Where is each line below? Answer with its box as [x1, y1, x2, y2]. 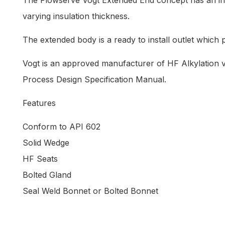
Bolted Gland [23, 170, 71, 180]
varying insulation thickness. [23, 11, 130, 22]
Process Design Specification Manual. [23, 74, 166, 85]
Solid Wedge [23, 138, 69, 148]
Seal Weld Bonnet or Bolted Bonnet [23, 186, 158, 196]
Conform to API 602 [23, 122, 100, 132]
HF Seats [23, 154, 58, 164]
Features [23, 98, 56, 108]
